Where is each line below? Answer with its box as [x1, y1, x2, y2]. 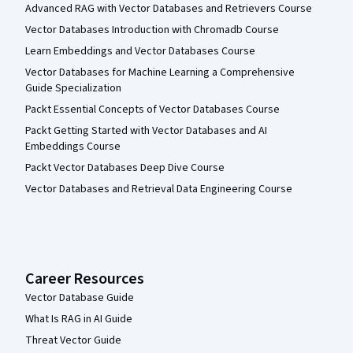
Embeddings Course [25, 138, 121, 154]
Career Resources [25, 267, 144, 290]
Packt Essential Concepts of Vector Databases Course [25, 101, 280, 117]
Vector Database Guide [25, 289, 134, 306]
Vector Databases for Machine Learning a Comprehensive [25, 64, 295, 80]
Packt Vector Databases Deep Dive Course [25, 159, 225, 176]
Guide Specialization [25, 80, 121, 96]
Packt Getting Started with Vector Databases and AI [25, 122, 267, 139]
